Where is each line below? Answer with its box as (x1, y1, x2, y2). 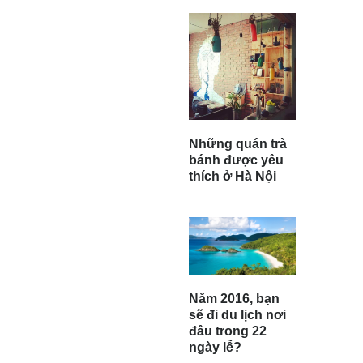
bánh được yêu (189, 153, 284, 168)
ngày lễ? (189, 340, 241, 354)
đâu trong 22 (189, 323, 267, 338)
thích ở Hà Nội (189, 169, 276, 184)
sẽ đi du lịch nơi (189, 307, 286, 322)
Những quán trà (189, 137, 287, 152)
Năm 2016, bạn (189, 291, 280, 305)
